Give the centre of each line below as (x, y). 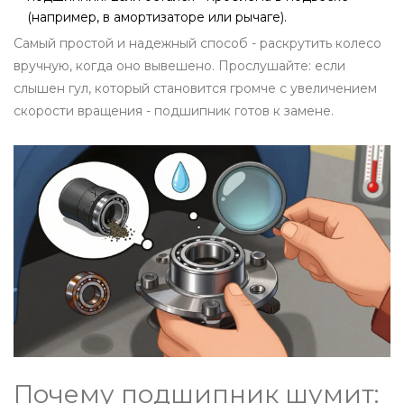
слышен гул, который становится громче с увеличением (195, 89)
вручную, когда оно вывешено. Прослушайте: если (179, 66)
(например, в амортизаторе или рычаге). (157, 18)
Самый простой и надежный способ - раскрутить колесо (197, 44)
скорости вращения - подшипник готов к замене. (174, 111)
